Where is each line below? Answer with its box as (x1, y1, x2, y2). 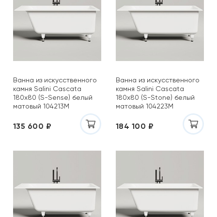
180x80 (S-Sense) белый (13, 93, 93, 101)
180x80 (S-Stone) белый (116, 93, 195, 101)
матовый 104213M (13, 102, 69, 110)
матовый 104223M (116, 102, 173, 110)
